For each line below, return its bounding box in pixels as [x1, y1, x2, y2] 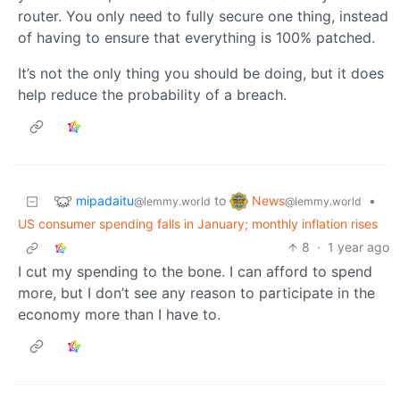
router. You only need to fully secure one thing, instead [18, 7, 388, 26]
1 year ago [328, 239, 389, 255]
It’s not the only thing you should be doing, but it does [18, 64, 384, 83]
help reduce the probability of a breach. [18, 86, 287, 104]
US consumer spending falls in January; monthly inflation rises [18, 216, 378, 232]
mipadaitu [76, 192, 134, 208]
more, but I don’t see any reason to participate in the [18, 284, 375, 303]
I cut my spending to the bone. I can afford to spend [18, 262, 372, 281]
